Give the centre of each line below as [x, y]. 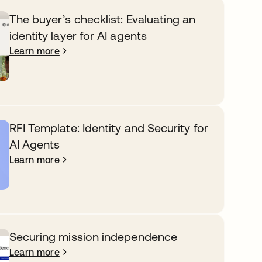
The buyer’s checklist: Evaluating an [102, 19]
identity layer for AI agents [78, 35]
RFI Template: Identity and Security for [108, 128]
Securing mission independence [93, 237]
